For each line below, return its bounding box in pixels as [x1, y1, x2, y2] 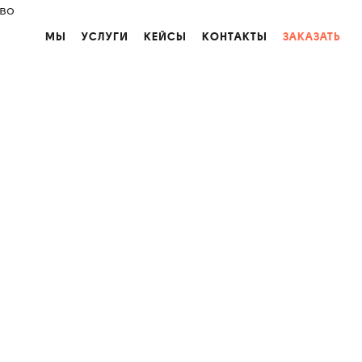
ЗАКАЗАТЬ [283, 30, 341, 43]
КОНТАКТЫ [202, 30, 267, 43]
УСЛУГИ [82, 30, 128, 43]
